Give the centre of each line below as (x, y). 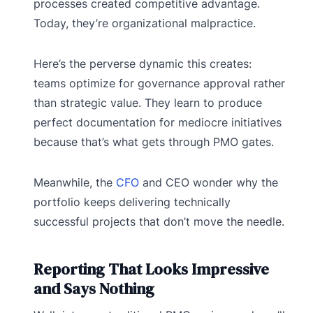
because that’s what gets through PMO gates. (154, 141)
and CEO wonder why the (209, 182)
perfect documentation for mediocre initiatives (158, 122)
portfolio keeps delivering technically (132, 202)
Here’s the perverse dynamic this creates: (143, 63)
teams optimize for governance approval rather (159, 83)
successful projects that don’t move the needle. (159, 221)
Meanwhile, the (75, 182)
